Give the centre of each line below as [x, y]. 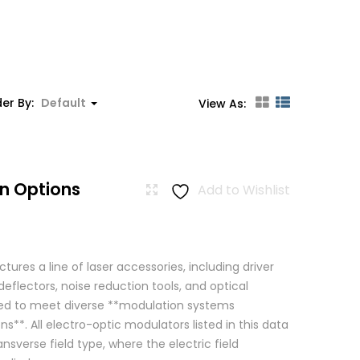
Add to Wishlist [243, 190]
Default [63, 103]
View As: [222, 104]
